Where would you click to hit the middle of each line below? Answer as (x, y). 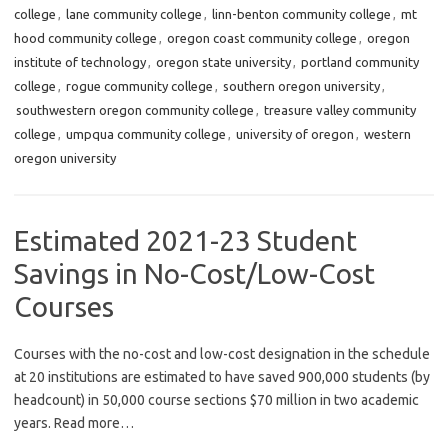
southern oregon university (301, 86)
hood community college (85, 38)
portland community (360, 62)
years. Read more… (74, 423)
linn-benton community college (301, 14)
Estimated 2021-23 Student (185, 241)
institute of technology (80, 62)
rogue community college (139, 86)
